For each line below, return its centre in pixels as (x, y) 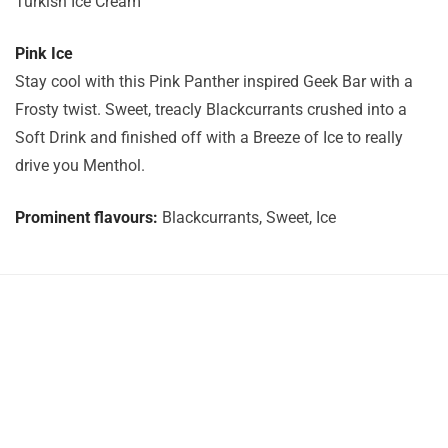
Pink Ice (44, 53)
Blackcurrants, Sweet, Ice (249, 217)
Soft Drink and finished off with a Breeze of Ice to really (209, 137)
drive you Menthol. (80, 165)
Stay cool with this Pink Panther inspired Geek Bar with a (214, 81)
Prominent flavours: (86, 217)
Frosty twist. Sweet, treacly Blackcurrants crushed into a (211, 109)
